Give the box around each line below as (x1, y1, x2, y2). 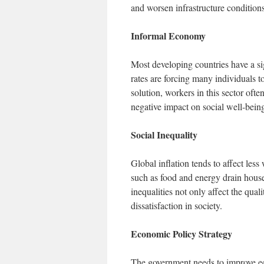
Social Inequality (131, 128, 197, 141)
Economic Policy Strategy (131, 227, 232, 240)
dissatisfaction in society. (131, 199, 222, 212)
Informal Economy (131, 29, 206, 42)
